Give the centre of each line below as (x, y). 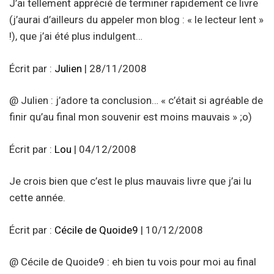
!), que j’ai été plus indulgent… (76, 36)
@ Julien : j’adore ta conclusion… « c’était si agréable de (136, 101)
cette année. (37, 198)
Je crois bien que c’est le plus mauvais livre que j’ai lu (130, 181)
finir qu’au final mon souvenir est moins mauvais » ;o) (131, 117)
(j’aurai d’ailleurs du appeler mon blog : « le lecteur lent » (136, 20)
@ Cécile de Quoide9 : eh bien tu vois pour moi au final (133, 262)
